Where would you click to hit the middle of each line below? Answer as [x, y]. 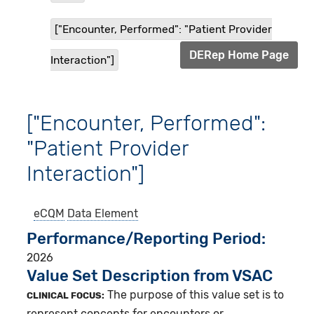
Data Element [103, 214]
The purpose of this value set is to [194, 295]
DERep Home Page [239, 55]
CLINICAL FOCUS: [66, 296]
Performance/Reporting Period [144, 239]
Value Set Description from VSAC [150, 276]
